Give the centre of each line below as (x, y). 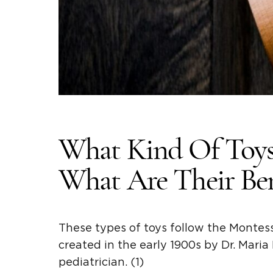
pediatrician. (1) (101, 262)
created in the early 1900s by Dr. (148, 245)
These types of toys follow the (144, 228)
